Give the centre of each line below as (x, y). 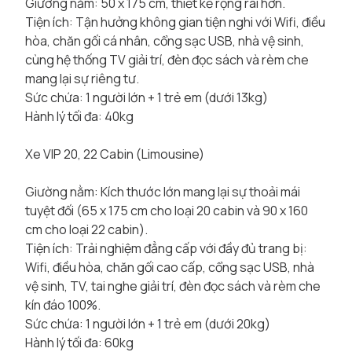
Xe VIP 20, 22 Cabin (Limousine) (115, 154)
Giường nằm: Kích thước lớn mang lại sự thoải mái (163, 192)
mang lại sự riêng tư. (82, 79)
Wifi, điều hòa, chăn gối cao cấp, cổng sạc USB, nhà (170, 267)
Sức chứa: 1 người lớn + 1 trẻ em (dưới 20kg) (148, 324)
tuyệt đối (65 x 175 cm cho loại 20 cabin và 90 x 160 (167, 211)
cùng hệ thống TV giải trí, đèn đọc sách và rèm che (167, 60)
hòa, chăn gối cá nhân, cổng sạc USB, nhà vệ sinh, (165, 41)
